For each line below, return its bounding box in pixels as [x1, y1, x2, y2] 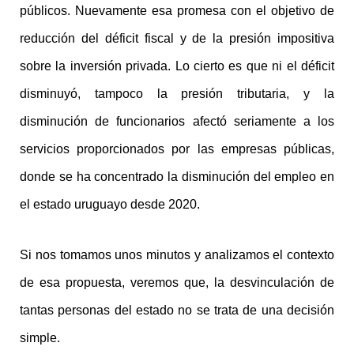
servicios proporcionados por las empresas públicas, [20, 141, 334, 156]
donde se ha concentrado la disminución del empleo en [20, 169, 334, 183]
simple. [20, 331, 60, 345]
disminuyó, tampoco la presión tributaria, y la [20, 86, 334, 100]
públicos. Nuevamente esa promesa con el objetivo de [20, 3, 334, 17]
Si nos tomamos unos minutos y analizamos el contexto [20, 248, 334, 262]
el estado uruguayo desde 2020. [20, 197, 200, 211]
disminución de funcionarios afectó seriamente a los [20, 114, 334, 128]
